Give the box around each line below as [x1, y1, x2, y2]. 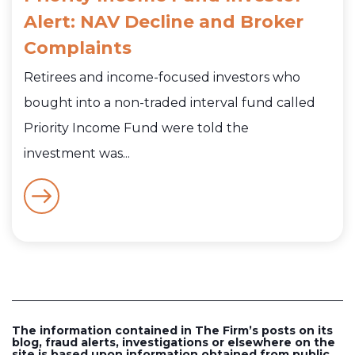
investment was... [24, 145, 130, 161]
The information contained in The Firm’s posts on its [12, 323, 333, 338]
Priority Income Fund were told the [24, 120, 249, 136]
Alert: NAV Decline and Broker [24, 10, 303, 32]
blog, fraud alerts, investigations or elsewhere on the [12, 334, 335, 349]
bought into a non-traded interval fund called [24, 94, 315, 110]
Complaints [24, 36, 132, 59]
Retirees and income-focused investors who [24, 69, 300, 85]
